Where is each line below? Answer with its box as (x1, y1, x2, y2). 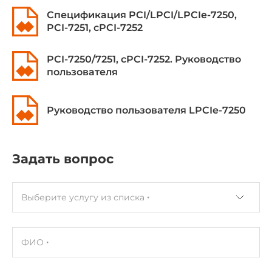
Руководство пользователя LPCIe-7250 (47, 104, 246, 116)
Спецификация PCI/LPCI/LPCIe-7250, (47, 9, 237, 21)
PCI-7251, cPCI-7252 (47, 22, 143, 33)
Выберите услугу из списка (21, 191, 144, 203)
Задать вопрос (12, 151, 114, 166)
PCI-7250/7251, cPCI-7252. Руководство (47, 53, 241, 65)
